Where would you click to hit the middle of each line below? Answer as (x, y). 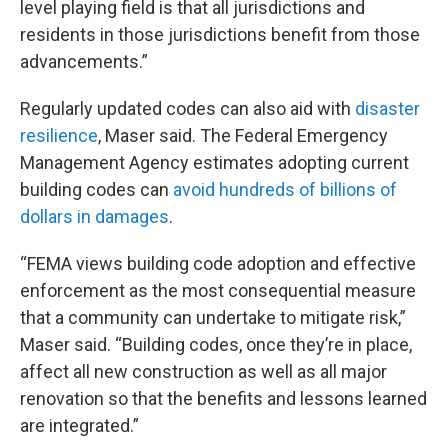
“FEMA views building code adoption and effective (218, 263)
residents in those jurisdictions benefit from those (220, 34)
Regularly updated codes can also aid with (187, 108)
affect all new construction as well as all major (203, 371)
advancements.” (84, 61)
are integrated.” (79, 425)
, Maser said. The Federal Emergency (243, 135)
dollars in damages (94, 216)
